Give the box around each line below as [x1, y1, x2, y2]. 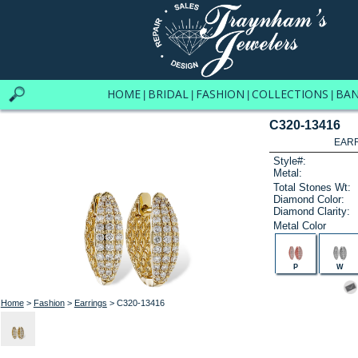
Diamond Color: [273, 193, 345, 205]
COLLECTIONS [251, 86, 328, 101]
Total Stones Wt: [273, 181, 352, 193]
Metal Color [273, 219, 327, 232]
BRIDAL [147, 86, 189, 101]
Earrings [74, 297, 107, 308]
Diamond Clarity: [273, 205, 351, 217]
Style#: [273, 155, 307, 168]
